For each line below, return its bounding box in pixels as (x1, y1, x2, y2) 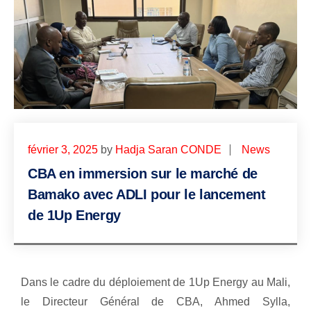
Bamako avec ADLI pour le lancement (28, 187, 266, 203)
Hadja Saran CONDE (115, 144, 221, 156)
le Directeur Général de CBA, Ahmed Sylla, (21, 296, 290, 308)
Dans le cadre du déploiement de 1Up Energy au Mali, (21, 276, 290, 289)
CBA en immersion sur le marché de (28, 166, 258, 182)
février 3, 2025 (28, 144, 98, 156)
